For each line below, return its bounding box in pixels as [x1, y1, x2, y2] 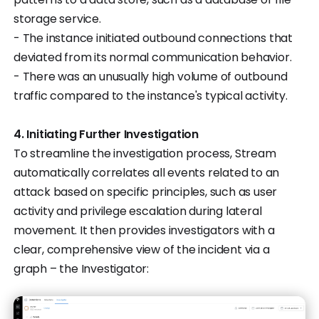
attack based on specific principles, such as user [14, 184, 278, 201]
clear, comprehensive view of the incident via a [14, 241, 270, 258]
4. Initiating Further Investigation [14, 126, 199, 143]
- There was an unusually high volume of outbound [14, 68, 288, 85]
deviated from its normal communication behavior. [14, 49, 292, 66]
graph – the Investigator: [14, 261, 150, 278]
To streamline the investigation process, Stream [14, 145, 276, 162]
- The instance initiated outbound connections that [14, 30, 293, 47]
